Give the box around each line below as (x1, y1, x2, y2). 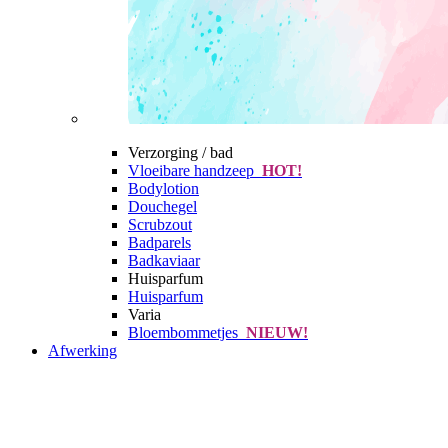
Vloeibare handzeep (128, 162, 254, 179)
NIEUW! (238, 324, 308, 341)
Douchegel (128, 198, 197, 215)
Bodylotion (128, 180, 199, 197)
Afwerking (48, 342, 117, 359)
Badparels (128, 234, 191, 251)
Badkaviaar (128, 252, 200, 269)
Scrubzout (128, 216, 192, 233)
